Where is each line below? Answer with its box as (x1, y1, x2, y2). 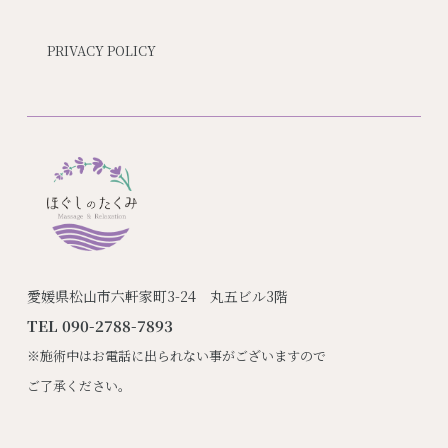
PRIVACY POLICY (46, 40, 156, 60)
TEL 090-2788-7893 (26, 315, 173, 337)
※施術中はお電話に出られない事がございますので (26, 346, 326, 366)
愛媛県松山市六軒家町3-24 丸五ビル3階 (26, 286, 288, 307)
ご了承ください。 (26, 376, 131, 396)
